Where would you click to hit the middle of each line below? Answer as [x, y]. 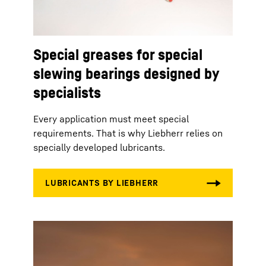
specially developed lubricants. [99, 147]
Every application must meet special [111, 119]
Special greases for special [118, 54]
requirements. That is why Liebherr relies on [128, 133]
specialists [67, 92]
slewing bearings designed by [126, 73]
